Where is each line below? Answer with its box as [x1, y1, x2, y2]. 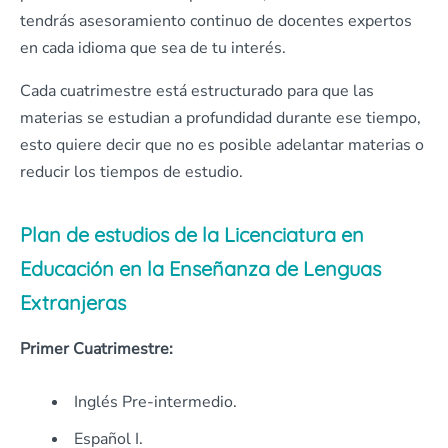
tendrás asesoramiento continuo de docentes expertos [20, 10, 412, 33]
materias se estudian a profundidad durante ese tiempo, [20, 107, 421, 130]
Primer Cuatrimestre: [20, 338, 173, 361]
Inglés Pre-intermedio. [74, 391, 237, 414]
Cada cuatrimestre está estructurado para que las [20, 80, 374, 103]
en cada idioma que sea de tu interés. [20, 37, 286, 60]
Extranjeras [20, 290, 126, 316]
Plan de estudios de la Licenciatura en [20, 222, 364, 248]
